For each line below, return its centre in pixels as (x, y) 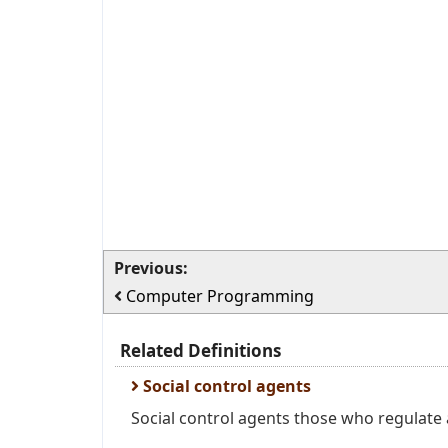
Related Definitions (200, 350)
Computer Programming (220, 296)
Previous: (151, 268)
